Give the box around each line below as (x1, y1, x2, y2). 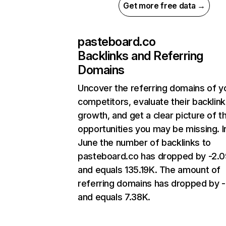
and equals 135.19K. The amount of (78, 164, 221, 176)
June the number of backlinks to (78, 137, 211, 148)
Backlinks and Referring (78, 48, 203, 64)
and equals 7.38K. (78, 192, 150, 203)
